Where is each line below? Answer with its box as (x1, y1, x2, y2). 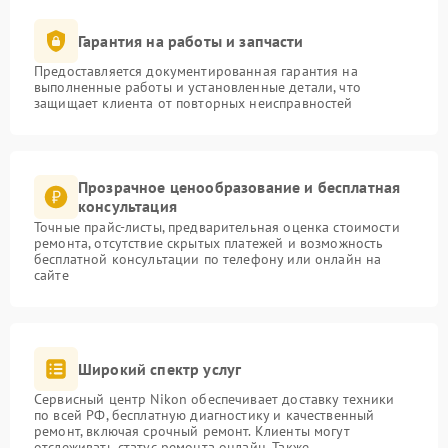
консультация (78, 196, 177, 216)
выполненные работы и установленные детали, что (34, 78, 361, 96)
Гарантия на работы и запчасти (78, 30, 304, 51)
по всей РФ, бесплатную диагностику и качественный (34, 406, 375, 424)
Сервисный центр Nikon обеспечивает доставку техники (34, 390, 395, 408)
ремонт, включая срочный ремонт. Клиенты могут (34, 422, 350, 440)
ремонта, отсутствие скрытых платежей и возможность (34, 234, 384, 252)
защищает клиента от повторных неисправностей (34, 94, 353, 112)
